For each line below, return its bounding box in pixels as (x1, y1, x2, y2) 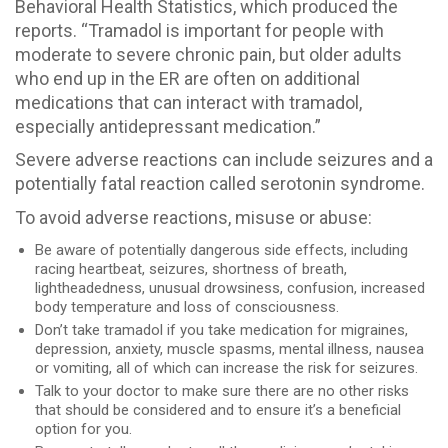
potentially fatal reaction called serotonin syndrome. (15, 173, 425, 195)
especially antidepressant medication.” (15, 115, 321, 137)
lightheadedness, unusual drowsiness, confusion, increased (35, 279, 425, 298)
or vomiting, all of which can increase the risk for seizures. (35, 359, 418, 378)
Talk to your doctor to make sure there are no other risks (35, 382, 409, 401)
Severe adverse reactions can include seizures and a (15, 149, 433, 171)
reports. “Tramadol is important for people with (15, 19, 384, 41)
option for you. (35, 420, 132, 439)
